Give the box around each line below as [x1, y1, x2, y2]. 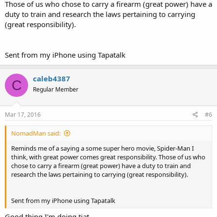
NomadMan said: [11, 128, 61, 138]
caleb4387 [33, 74, 70, 83]
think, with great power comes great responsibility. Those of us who [11, 152, 205, 161]
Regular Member [33, 85, 78, 93]
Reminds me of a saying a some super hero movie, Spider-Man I [11, 143, 194, 153]
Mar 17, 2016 [5, 110, 41, 119]
